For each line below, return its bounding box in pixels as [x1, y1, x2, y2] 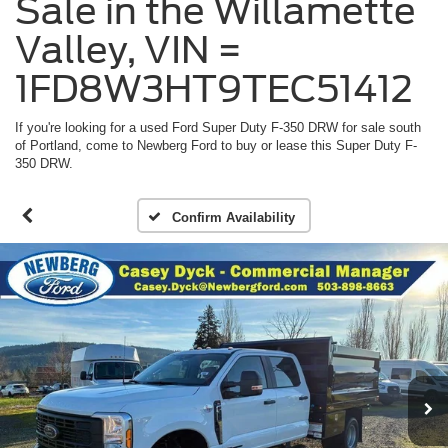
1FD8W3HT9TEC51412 [15, 67, 413, 112]
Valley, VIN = [15, 28, 242, 73]
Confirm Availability [171, 210, 295, 226]
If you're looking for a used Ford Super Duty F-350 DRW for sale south [15, 120, 421, 136]
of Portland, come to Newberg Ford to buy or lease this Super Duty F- [15, 138, 417, 154]
